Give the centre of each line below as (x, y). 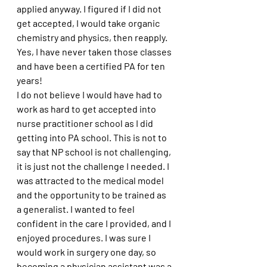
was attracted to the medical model (91, 180)
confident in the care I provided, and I (95, 223)
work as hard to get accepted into (87, 108)
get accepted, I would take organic (89, 23)
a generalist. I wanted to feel (77, 209)
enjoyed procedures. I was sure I (85, 237)
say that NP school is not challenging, (95, 151)
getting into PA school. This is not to (93, 137)
